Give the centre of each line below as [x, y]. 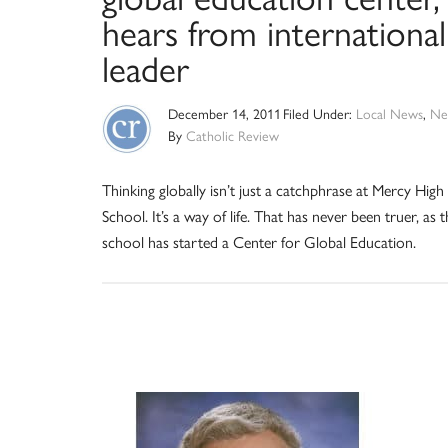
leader [145, 69]
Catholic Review [232, 136]
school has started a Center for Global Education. [259, 242]
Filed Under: [319, 114]
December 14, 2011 [224, 114]
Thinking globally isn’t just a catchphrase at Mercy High [273, 190]
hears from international [274, 33]
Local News [389, 114]
